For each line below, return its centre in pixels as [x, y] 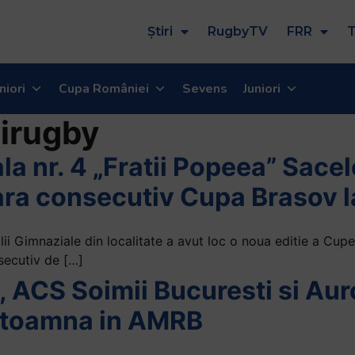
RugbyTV [238, 31]
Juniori [262, 88]
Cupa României [104, 88]
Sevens [205, 88]
